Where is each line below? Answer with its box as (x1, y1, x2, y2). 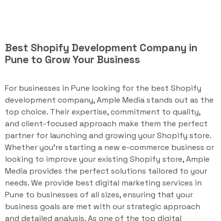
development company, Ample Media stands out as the (5, 95, 214, 105)
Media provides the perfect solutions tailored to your (5, 166, 207, 176)
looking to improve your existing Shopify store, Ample (5, 154, 210, 164)
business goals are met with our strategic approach (5, 201, 200, 212)
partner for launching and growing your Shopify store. (5, 130, 211, 141)
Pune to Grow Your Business (5, 53, 140, 66)
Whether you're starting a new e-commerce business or (5, 142, 214, 152)
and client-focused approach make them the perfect (5, 118, 208, 129)
